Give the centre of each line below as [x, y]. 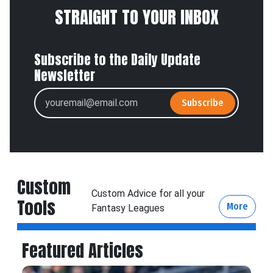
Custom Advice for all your [148, 193]
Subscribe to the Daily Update [117, 59]
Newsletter [65, 75]
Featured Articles [83, 250]
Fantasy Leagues [128, 208]
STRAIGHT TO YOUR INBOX [136, 17]
